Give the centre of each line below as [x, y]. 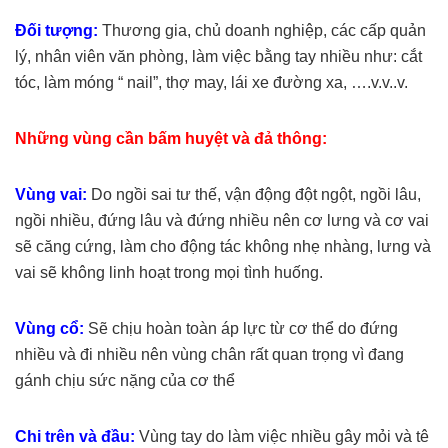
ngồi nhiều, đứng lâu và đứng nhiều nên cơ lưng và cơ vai [222, 221]
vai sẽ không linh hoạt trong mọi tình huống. [169, 273]
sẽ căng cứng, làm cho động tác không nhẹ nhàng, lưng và [223, 247]
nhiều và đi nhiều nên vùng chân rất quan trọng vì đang [209, 355]
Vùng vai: [53, 195]
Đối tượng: [56, 31]
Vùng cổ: [51, 329]
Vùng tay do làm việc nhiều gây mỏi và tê [284, 437]
